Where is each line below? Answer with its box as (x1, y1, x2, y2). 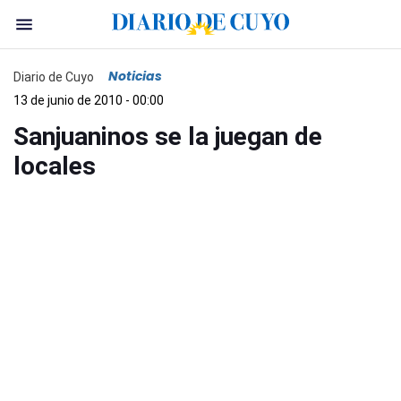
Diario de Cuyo (13, 69, 94, 84)
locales (13, 151, 96, 181)
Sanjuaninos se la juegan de (13, 122, 322, 151)
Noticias (108, 67, 162, 85)
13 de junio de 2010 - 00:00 (13, 93, 164, 107)
